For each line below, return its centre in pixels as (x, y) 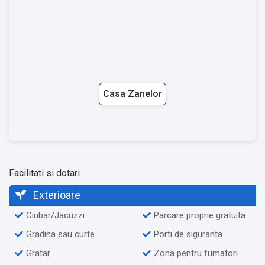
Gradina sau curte (60, 234)
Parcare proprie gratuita (200, 215)
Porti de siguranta (188, 234)
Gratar (38, 253)
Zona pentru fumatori (196, 253)
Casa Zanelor (132, 93)
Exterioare (56, 195)
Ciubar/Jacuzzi (55, 215)
